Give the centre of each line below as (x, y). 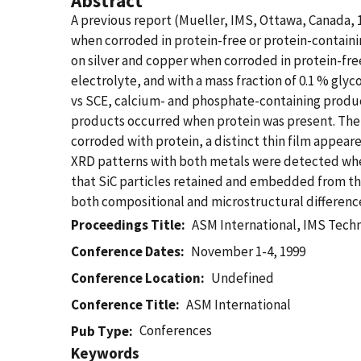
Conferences (176, 330)
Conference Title (123, 305)
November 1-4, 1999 (249, 251)
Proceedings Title (126, 225)
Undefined (243, 278)
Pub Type (100, 331)
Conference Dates (126, 251)
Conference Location (136, 278)
